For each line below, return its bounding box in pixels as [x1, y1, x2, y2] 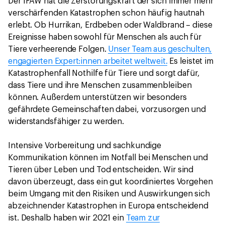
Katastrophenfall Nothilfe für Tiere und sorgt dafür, [8, 69, 200, 77]
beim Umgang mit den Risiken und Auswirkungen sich [8, 189, 210, 198]
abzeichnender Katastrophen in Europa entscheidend [8, 201, 209, 210]
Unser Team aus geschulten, [108, 45, 212, 53]
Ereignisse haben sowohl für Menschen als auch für [8, 33, 202, 41]
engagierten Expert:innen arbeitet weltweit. [8, 57, 168, 65]
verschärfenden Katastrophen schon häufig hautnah [8, 9, 205, 17]
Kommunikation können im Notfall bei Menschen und [8, 153, 208, 162]
